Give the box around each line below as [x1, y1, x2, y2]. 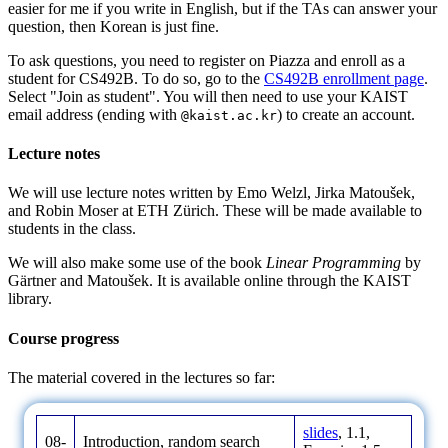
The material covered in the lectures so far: [8, 369, 275, 387]
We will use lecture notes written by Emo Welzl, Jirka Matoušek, [8, 184, 415, 202]
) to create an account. [277, 105, 415, 123]
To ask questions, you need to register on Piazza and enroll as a [8, 51, 405, 69]
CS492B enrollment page [264, 69, 424, 87]
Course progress [8, 329, 119, 347]
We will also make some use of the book [8, 254, 266, 272]
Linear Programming [266, 254, 401, 272]
